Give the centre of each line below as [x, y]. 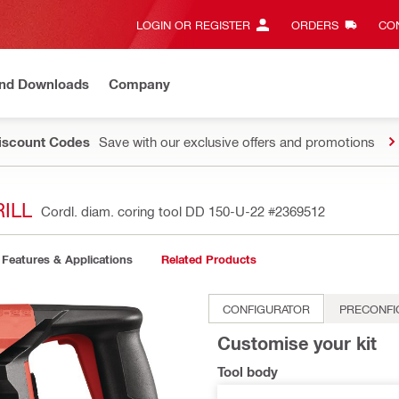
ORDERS [314, 24]
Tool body [248, 371]
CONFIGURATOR [266, 309]
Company [139, 83]
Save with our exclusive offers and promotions [237, 142]
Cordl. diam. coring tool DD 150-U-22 [155, 211]
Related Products [208, 259]
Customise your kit [297, 343]
